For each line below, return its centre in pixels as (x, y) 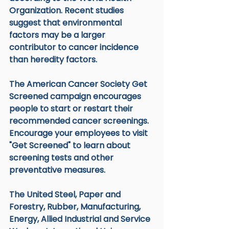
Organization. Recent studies (67, 10)
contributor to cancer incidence (75, 47)
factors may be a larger (58, 35)
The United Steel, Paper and (66, 194)
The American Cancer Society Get (79, 84)
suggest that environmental (66, 22)
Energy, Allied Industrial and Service (81, 219)
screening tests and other (62, 157)
